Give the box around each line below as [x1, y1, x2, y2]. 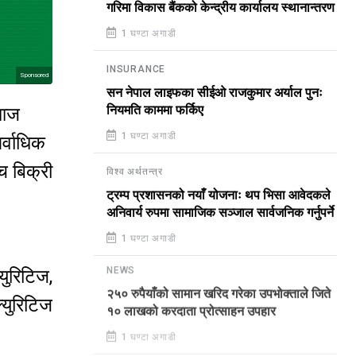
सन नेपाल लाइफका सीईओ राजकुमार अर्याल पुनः [106, 86, 323, 100]
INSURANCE [106, 64, 166, 75]
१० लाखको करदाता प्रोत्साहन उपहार [106, 308, 276, 323]
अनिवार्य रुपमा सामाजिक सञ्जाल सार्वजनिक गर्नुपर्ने [106, 206, 334, 220]
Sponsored [20, 72, 48, 79]
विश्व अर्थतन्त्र [106, 166, 163, 177]
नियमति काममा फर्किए [106, 103, 203, 118]
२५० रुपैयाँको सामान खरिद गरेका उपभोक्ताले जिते [106, 291, 331, 305]
